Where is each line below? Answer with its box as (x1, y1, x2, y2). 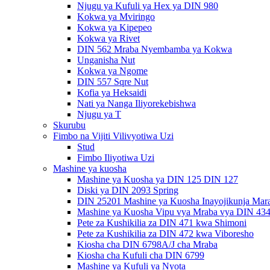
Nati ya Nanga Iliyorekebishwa (77, 98, 196, 108)
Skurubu (53, 120, 86, 130)
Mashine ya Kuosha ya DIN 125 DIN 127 (77, 174, 238, 184)
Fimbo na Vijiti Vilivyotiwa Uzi (53, 131, 174, 141)
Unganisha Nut (77, 55, 135, 65)
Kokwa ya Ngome (77, 66, 148, 76)
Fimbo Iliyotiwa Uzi (77, 152, 154, 163)
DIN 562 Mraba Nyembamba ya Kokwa (77, 44, 232, 54)
